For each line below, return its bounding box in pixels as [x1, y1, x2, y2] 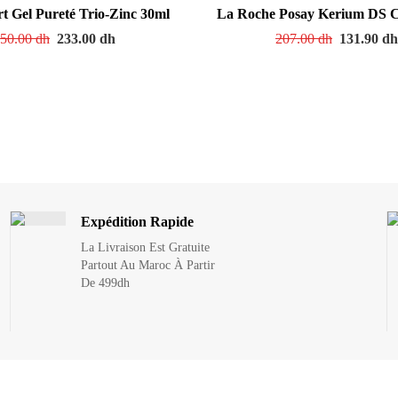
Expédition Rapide [80, 213, 194, 229]
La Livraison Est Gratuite [80, 240, 210, 254]
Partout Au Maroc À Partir [80, 258, 215, 272]
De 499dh [80, 275, 130, 290]
